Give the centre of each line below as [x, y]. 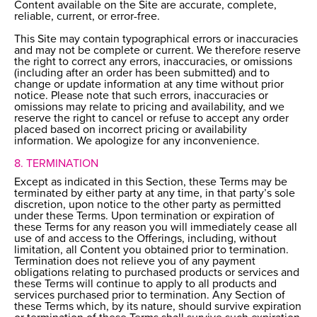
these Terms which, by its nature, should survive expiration [158, 307]
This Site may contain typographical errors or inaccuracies [156, 39]
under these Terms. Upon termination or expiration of [144, 216]
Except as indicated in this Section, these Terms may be [151, 182]
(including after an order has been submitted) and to [142, 73]
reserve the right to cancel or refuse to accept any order [151, 119]
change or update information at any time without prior [149, 85]
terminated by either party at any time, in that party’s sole [155, 194]
